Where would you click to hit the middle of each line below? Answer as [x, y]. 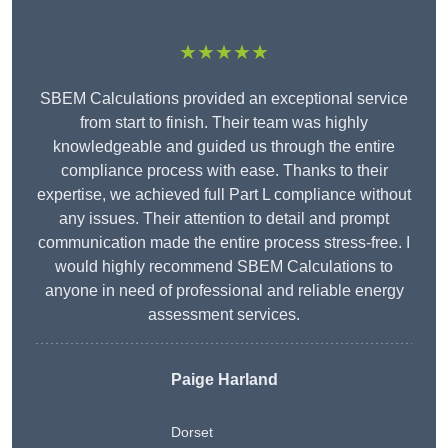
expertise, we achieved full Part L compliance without [224, 195]
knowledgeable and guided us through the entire [224, 147]
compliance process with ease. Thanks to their [224, 171]
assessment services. [224, 315]
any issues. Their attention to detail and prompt [224, 219]
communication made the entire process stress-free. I [224, 243]
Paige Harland [224, 380]
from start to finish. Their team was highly [224, 123]
